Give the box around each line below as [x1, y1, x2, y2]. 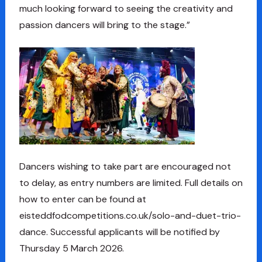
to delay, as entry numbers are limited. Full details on [19, 177, 243, 189]
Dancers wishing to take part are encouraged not [19, 160, 231, 173]
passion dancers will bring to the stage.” [19, 19, 190, 32]
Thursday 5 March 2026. [19, 242, 124, 255]
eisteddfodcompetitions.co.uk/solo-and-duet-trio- [19, 209, 241, 222]
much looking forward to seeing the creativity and [19, 2, 233, 15]
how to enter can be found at [19, 193, 146, 206]
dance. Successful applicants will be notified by [19, 226, 220, 239]
